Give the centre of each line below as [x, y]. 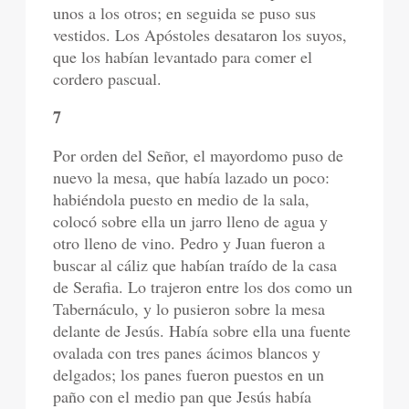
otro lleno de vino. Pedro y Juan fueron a [189, 243]
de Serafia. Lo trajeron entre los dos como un [203, 287]
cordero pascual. [108, 79]
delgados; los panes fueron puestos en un [189, 374]
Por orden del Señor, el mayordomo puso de [199, 155]
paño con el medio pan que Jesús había [183, 396]
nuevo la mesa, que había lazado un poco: [192, 177]
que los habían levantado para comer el [183, 57]
